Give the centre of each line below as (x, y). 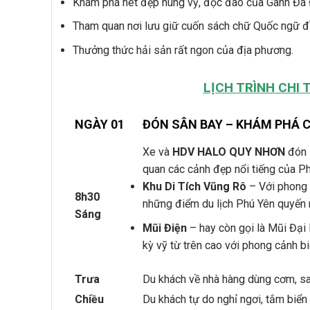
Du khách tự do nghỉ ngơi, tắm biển (225, 300)
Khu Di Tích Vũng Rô (194, 187)
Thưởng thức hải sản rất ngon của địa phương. (183, 50)
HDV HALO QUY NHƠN (229, 152)
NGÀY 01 (100, 125)
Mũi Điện (165, 228)
